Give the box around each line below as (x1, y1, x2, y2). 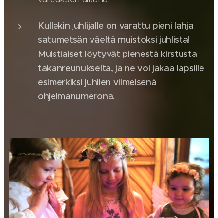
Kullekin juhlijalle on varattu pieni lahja (38, 20, 194, 32)
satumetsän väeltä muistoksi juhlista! (38, 34, 190, 46)
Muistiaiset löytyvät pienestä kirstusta (38, 48, 197, 60)
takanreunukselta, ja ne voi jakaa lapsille (38, 62, 204, 74)
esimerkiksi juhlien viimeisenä (38, 76, 157, 88)
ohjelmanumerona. (38, 91, 115, 102)
